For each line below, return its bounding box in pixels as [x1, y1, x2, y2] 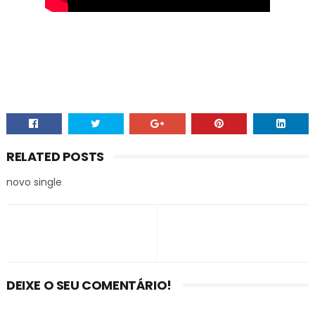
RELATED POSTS [6, 148, 104, 165]
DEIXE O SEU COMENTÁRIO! [6, 276, 172, 294]
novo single [6, 175, 62, 189]
